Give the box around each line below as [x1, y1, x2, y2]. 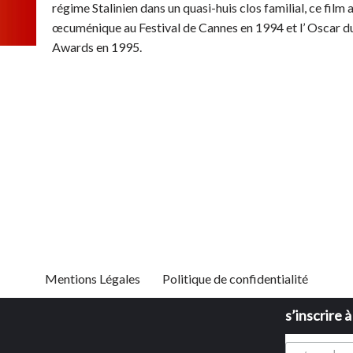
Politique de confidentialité [162, 271, 308, 286]
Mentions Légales [45, 271, 140, 286]
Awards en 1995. [52, 39, 142, 54]
